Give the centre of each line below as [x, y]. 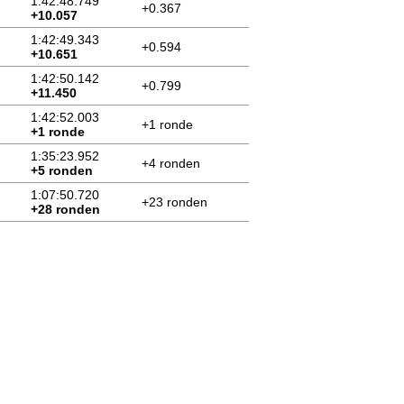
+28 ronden [65, 209]
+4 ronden [171, 163]
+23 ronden [174, 202]
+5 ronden [62, 170]
